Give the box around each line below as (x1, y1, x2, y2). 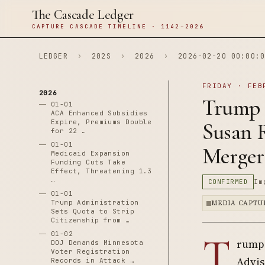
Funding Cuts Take (50, 158, 126, 166)
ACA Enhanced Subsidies (50, 109, 148, 117)
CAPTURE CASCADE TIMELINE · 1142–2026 (31, 22, 204, 30)
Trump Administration (50, 198, 139, 206)
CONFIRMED (208, 177, 248, 186)
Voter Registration (50, 247, 130, 256)
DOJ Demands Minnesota (50, 238, 143, 247)
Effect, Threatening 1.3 (50, 167, 152, 175)
